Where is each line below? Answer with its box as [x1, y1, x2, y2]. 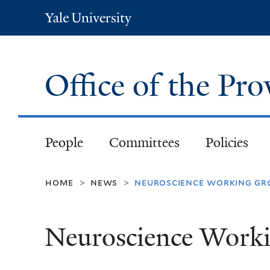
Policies [205, 133, 248, 151]
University [71, 25, 133, 41]
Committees [108, 133, 180, 151]
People [45, 133, 83, 151]
